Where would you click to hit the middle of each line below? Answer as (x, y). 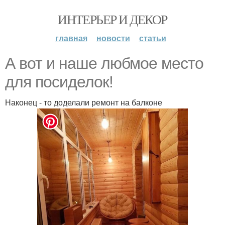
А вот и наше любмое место (104, 63)
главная (71, 38)
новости (113, 38)
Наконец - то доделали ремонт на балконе (84, 102)
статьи (152, 38)
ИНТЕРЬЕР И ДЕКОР (113, 19)
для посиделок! (59, 82)
